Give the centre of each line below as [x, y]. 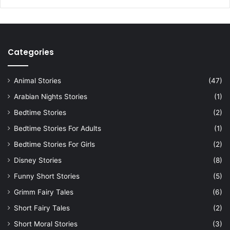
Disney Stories [38, 160]
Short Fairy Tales [42, 208]
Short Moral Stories [46, 224]
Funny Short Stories [47, 176]
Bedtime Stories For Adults [57, 128]
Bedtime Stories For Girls [54, 144]
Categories [31, 52]
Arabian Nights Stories [51, 96]
